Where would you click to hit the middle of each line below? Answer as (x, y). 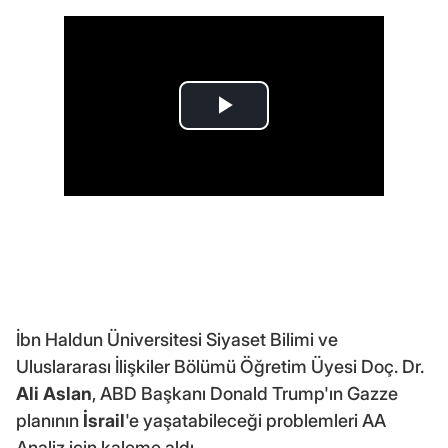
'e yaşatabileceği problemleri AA (255, 420)
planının (49, 420)
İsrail (104, 420)
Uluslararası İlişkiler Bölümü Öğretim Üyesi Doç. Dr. (220, 366)
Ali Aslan (54, 393)
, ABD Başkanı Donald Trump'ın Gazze (245, 393)
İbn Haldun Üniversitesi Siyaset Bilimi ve (177, 339)
